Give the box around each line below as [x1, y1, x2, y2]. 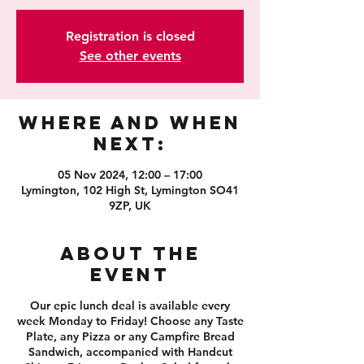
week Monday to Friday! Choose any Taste [16, 313, 244, 328]
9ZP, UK [109, 197, 151, 213]
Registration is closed [65, 28, 195, 44]
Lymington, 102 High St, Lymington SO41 [21, 182, 239, 197]
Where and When [19, 110, 241, 134]
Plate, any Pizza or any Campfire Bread [25, 328, 235, 344]
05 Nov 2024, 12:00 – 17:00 [58, 167, 202, 182]
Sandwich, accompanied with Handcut [28, 344, 232, 359]
